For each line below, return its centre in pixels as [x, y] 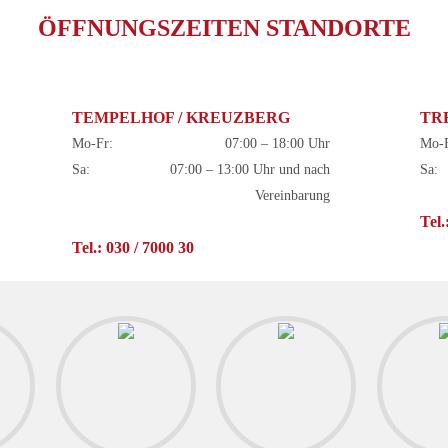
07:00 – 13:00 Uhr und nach [250, 169]
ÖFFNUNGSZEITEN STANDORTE [224, 28]
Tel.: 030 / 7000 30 [133, 247]
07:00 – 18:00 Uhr [278, 143]
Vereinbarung [293, 195]
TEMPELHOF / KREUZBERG [181, 117]
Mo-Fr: [92, 143]
